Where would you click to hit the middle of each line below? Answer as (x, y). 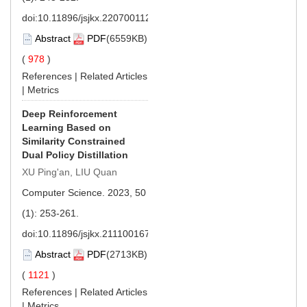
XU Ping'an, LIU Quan (70, 172)
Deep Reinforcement (70, 113)
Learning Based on (66, 127)
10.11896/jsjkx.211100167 (94, 233)
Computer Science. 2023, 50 (84, 192)
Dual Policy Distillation (75, 155)
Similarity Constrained (74, 141)
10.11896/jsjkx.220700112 (94, 17)
